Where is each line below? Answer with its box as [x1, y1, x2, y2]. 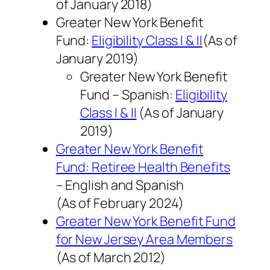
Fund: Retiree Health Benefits [55, 158, 230, 177]
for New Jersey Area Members [55, 230, 233, 249]
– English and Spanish [55, 176, 184, 195]
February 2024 [93, 194, 178, 213]
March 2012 [93, 248, 160, 267]
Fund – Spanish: [80, 86, 176, 104]
